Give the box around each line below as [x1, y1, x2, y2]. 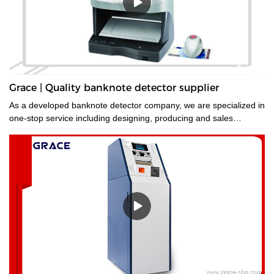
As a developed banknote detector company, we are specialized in [9, 100, 265, 110]
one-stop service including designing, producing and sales [9, 113, 233, 123]
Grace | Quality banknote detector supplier [9, 81, 219, 94]
